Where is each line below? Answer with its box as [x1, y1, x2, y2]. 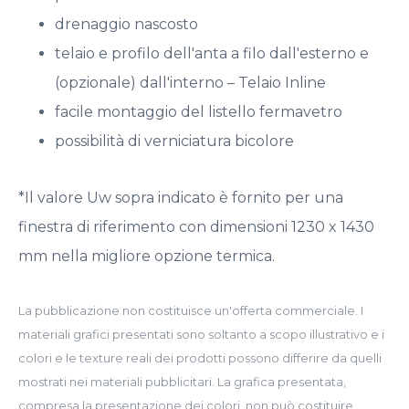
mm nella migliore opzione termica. [18, 246, 275, 265]
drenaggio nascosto [55, 15, 198, 33]
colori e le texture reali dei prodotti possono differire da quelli [18, 350, 382, 365]
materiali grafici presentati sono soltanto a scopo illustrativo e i [18, 326, 384, 341]
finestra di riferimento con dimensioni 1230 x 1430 [18, 217, 374, 236]
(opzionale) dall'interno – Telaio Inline [55, 73, 326, 91]
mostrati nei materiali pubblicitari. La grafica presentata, [18, 373, 346, 389]
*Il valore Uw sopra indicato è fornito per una [18, 188, 343, 206]
